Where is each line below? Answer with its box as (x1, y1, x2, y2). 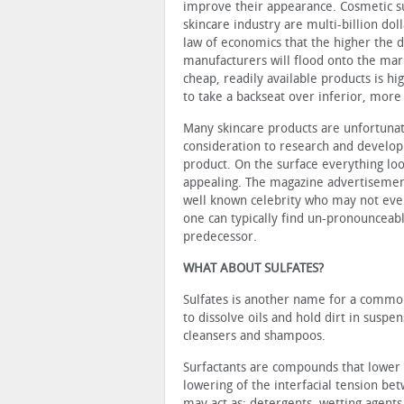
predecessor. (183, 228, 257, 244)
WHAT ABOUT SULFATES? (183, 260, 324, 276)
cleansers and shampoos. (183, 327, 326, 344)
